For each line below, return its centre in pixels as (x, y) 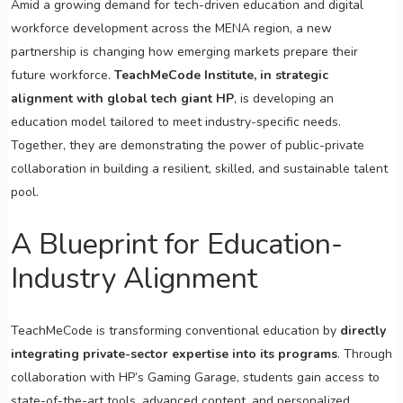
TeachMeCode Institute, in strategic (221, 76)
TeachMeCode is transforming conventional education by (173, 331)
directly (361, 331)
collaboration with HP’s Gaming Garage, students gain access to (195, 378)
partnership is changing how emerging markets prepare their (184, 52)
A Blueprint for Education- (176, 245)
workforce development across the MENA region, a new (171, 29)
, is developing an (283, 99)
